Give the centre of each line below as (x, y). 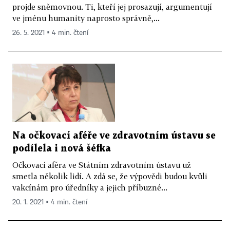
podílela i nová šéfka (62, 148)
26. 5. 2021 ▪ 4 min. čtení (50, 33)
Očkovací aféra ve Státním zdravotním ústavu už (102, 165)
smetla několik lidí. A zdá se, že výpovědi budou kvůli (110, 176)
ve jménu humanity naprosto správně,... (86, 18)
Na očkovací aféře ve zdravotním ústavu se (114, 136)
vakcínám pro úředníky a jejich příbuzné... (90, 187)
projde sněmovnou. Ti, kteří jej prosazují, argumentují (112, 7)
